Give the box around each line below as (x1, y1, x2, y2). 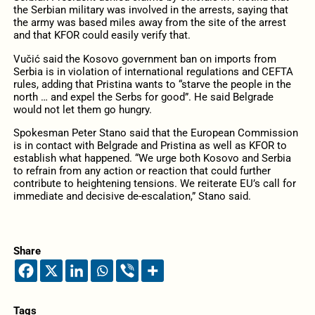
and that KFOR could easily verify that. (13, 29, 191, 42)
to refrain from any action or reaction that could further (13, 164, 271, 177)
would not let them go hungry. (13, 103, 152, 116)
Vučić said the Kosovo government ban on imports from (13, 52, 276, 65)
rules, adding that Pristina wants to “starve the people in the (13, 77, 291, 91)
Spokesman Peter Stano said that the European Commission (13, 126, 298, 139)
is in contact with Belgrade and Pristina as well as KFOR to (13, 139, 287, 152)
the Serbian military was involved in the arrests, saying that (13, 4, 288, 17)
